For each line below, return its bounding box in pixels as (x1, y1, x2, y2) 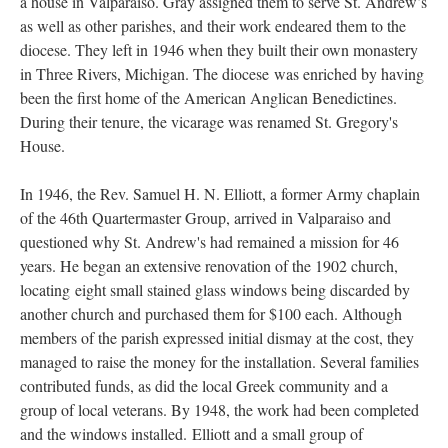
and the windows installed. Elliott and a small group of (20, 423, 363, 444)
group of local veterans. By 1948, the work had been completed (20, 399, 419, 420)
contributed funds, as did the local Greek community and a (20, 375, 388, 396)
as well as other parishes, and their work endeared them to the (20, 15, 406, 36)
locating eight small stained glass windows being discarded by (20, 279, 410, 300)
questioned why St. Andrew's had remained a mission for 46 (20, 231, 399, 252)
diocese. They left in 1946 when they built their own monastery (20, 39, 418, 60)
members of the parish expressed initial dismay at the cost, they (20, 327, 414, 348)
